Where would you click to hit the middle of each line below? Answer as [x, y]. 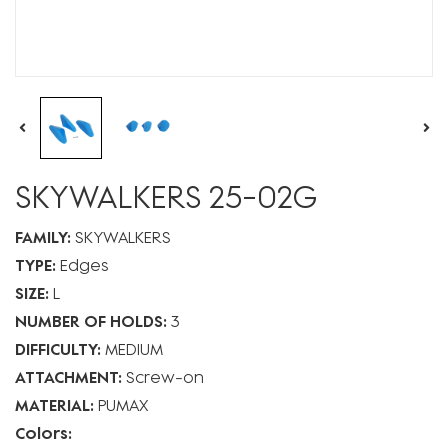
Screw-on [165, 376]
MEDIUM [134, 348]
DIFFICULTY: [60, 348]
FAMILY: [43, 236]
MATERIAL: [54, 404]
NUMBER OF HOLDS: [91, 320]
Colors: [43, 432]
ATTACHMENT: [68, 376]
